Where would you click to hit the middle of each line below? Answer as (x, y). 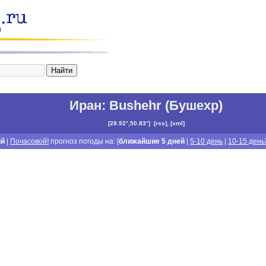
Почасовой (29, 141)
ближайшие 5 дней (152, 141)
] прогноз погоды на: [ (83, 141)
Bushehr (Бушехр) (166, 105)
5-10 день (207, 141)
